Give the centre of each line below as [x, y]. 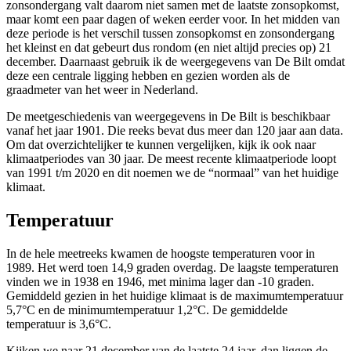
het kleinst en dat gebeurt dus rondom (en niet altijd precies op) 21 [169, 47]
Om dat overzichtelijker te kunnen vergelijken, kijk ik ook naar [161, 144]
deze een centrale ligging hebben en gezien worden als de [148, 75]
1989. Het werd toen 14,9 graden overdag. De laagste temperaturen [172, 267]
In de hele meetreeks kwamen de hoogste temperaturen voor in [161, 253]
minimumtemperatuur [121, 309]
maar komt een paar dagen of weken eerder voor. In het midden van [173, 19]
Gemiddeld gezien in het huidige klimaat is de [121, 295]
